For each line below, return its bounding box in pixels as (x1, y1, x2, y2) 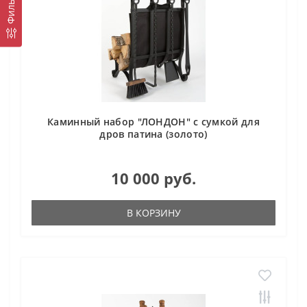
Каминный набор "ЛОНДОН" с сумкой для (47, 115, 260, 128)
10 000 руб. (111, 168, 196, 188)
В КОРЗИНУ (126, 206, 181, 219)
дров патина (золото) (99, 127, 208, 140)
